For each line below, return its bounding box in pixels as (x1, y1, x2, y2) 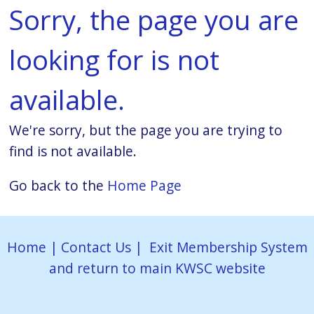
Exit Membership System (149, 237, 308, 257)
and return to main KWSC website (48, 258, 266, 278)
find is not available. (9, 141, 137, 161)
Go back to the (9, 175, 108, 195)
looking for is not (9, 41, 220, 78)
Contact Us (60, 237, 131, 257)
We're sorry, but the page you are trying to (9, 120, 283, 139)
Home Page (107, 175, 182, 195)
